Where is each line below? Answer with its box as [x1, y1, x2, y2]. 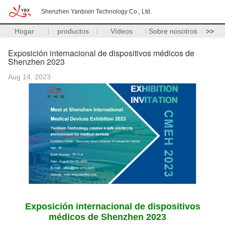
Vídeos [110, 27, 133, 35]
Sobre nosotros [148, 27, 197, 35]
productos [57, 27, 89, 35]
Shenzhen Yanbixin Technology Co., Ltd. [41, 8, 152, 15]
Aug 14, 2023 [8, 73, 51, 81]
